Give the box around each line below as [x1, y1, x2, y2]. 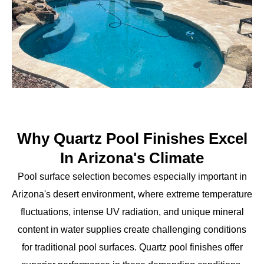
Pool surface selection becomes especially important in [17, 171, 247, 181]
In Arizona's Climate [60, 148, 204, 167]
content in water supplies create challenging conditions [18, 224, 246, 235]
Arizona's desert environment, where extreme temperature [12, 189, 252, 199]
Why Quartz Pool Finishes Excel [16, 129, 247, 147]
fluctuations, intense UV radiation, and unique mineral [20, 206, 244, 217]
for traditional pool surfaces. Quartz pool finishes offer [21, 242, 243, 252]
